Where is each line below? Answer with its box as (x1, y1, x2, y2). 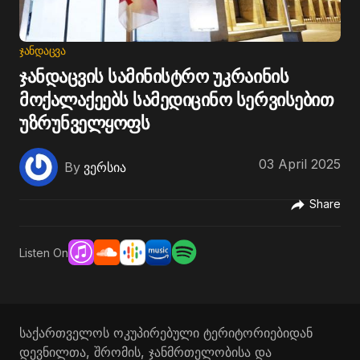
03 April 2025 (259, 156, 341, 172)
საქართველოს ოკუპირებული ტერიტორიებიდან (19, 325, 313, 341)
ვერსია (84, 159, 126, 175)
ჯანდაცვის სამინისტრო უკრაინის (19, 66, 289, 87)
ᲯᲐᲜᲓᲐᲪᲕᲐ (19, 43, 66, 57)
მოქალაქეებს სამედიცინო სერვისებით (19, 89, 334, 110)
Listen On (19, 245, 68, 260)
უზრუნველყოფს (19, 112, 150, 133)
